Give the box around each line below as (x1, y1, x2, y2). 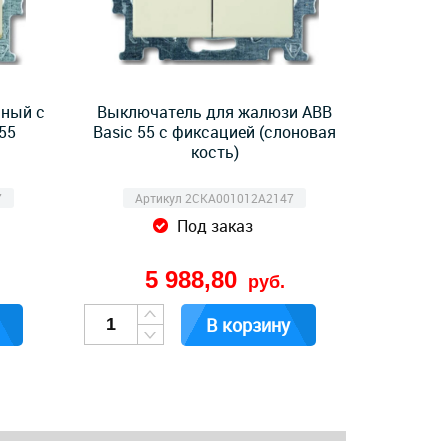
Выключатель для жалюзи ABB (97, 101, 333, 123)
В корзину (206, 313, 290, 337)
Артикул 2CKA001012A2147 (135, 190, 295, 206)
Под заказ (176, 215, 253, 237)
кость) (190, 141, 239, 163)
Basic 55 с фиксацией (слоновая (93, 121, 337, 143)
